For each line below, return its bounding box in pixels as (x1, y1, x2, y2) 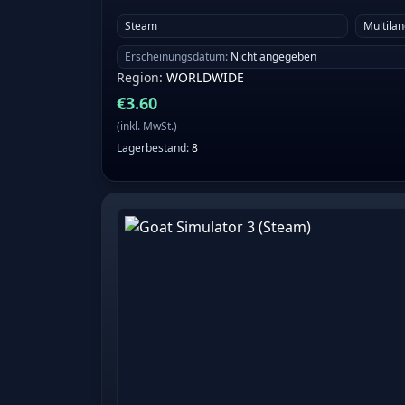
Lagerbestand (117, 140, 186, 156)
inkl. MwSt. (120, 118, 174, 135)
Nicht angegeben (231, 49, 316, 65)
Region (117, 69, 159, 87)
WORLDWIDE (166, 69, 244, 87)
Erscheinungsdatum (125, 49, 225, 65)
